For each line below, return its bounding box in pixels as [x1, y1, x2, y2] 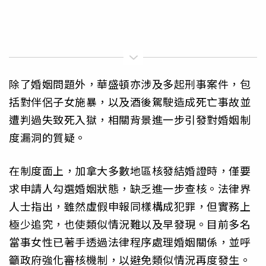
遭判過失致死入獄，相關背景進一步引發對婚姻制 [9, 111, 251, 127]
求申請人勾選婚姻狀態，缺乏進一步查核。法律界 [9, 180, 251, 197]
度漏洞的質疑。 [9, 129, 86, 145]
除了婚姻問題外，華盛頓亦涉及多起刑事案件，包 [9, 75, 251, 91]
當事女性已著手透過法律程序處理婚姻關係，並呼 [9, 234, 251, 250]
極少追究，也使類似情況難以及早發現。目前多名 [9, 216, 251, 232]
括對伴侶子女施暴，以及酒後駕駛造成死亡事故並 [9, 93, 251, 109]
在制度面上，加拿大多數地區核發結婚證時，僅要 [9, 163, 251, 179]
